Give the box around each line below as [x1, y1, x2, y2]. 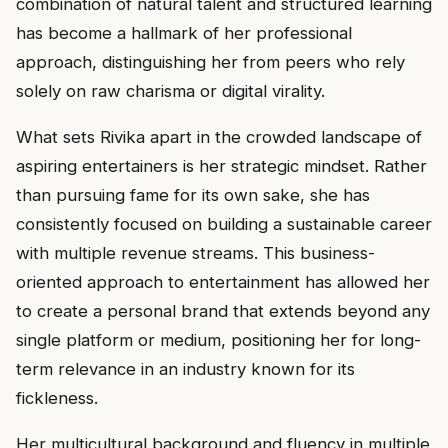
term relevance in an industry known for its [16, 358, 355, 379]
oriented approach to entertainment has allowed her [16, 271, 430, 292]
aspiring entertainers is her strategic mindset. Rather [16, 155, 427, 176]
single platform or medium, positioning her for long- [16, 329, 421, 350]
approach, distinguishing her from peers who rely [16, 52, 405, 73]
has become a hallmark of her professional [16, 23, 352, 44]
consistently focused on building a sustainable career [16, 213, 432, 234]
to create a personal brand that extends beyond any [16, 300, 430, 321]
